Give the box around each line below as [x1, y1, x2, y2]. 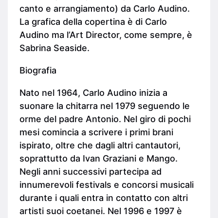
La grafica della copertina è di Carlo [19, 16, 167, 27]
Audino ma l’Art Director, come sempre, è [19, 29, 192, 40]
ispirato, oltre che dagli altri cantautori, [19, 140, 181, 150]
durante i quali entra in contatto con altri [19, 192, 188, 203]
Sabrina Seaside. [19, 42, 90, 53]
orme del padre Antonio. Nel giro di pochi [19, 113, 191, 124]
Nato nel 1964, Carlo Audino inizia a [19, 87, 167, 98]
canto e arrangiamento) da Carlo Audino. [19, 3, 190, 14]
